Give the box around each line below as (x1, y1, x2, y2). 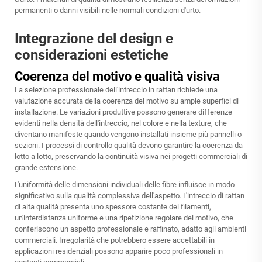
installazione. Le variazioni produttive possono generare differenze (15, 108, 232, 117)
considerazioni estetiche (15, 47, 168, 64)
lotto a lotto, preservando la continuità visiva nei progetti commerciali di (15, 152, 247, 161)
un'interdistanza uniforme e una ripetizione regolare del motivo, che (15, 213, 233, 223)
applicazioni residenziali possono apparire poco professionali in (15, 247, 223, 256)
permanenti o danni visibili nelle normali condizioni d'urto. (15, 6, 201, 15)
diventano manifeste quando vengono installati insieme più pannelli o (15, 130, 242, 139)
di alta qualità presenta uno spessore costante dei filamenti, (15, 202, 211, 212)
